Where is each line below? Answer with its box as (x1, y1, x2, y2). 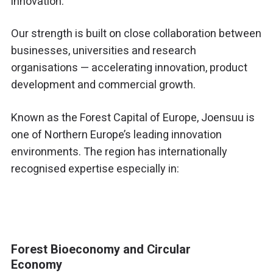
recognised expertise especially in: (11, 161, 180, 175)
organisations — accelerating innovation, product (11, 61, 248, 74)
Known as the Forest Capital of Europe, (11, 110, 202, 124)
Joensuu (201, 110, 244, 124)
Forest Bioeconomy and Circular (11, 243, 191, 257)
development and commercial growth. (11, 78, 196, 91)
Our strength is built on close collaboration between (11, 27, 262, 40)
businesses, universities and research (11, 44, 197, 57)
